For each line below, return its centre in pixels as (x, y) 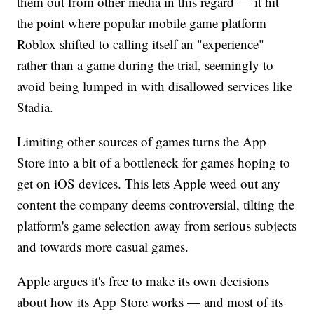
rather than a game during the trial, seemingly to (145, 64)
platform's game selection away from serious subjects (157, 225)
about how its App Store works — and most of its (150, 301)
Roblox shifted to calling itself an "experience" (141, 43)
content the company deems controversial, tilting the (156, 204)
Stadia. (35, 107)
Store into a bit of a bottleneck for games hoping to (154, 162)
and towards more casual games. (103, 246)
